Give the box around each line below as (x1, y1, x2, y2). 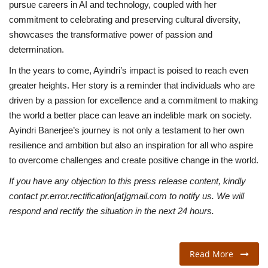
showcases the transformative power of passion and (9, 29, 212, 39)
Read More (190, 248, 240, 260)
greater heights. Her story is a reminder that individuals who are (9, 80, 255, 90)
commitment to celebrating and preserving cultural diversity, (9, 14, 240, 25)
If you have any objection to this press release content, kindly (9, 175, 246, 186)
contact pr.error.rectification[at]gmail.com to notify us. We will (9, 190, 244, 201)
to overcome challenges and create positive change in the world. (9, 154, 258, 165)
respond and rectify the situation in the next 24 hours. (9, 205, 214, 216)
